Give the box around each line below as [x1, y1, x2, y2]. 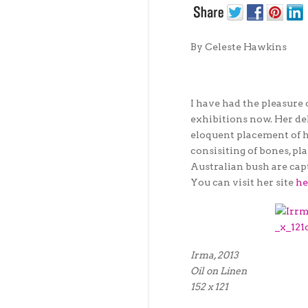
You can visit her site [190, 177, 296, 188]
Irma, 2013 [190, 250, 239, 261]
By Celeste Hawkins [190, 41, 287, 52]
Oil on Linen [190, 265, 247, 276]
